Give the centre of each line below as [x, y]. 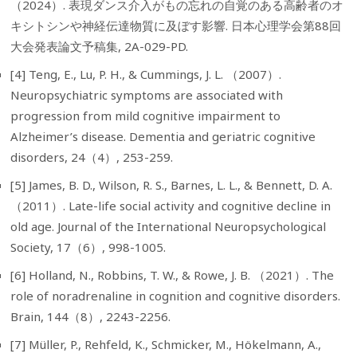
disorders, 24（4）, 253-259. [92, 157]
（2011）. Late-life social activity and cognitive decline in [171, 206]
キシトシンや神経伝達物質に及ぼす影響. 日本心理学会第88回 [176, 26]
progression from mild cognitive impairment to [146, 116]
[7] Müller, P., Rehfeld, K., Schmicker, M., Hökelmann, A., [166, 345]
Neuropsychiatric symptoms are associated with [147, 95]
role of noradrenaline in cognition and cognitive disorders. [176, 296]
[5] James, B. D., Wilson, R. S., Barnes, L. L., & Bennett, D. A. [172, 185]
